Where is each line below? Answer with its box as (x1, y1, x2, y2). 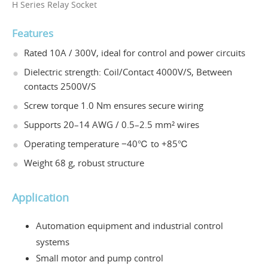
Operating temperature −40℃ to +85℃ (24, 138, 188, 150)
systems (36, 236, 69, 248)
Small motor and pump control (36, 252, 163, 264)
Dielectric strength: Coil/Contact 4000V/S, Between (24, 66, 232, 78)
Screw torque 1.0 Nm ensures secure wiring (24, 99, 203, 112)
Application (12, 190, 69, 205)
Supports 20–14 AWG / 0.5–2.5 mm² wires (24, 118, 199, 131)
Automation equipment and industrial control (36, 220, 223, 232)
